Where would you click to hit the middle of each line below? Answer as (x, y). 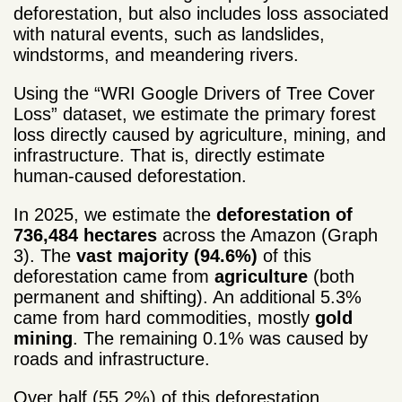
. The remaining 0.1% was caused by (220, 338)
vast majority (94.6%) (167, 255)
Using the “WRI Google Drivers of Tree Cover (194, 93)
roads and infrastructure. (112, 358)
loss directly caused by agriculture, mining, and (200, 134)
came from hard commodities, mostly (164, 317)
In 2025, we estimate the (115, 214)
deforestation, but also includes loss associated (201, 13)
